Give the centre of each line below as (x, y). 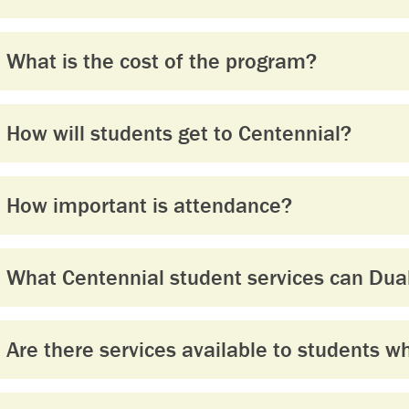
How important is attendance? (149, 205)
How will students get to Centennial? (179, 133)
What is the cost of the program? (162, 61)
